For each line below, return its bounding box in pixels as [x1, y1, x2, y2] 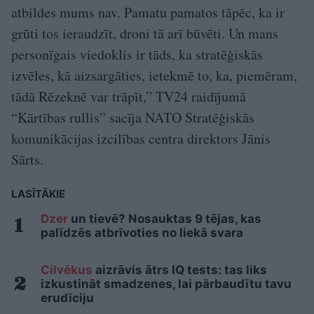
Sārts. [11, 150, 43, 170]
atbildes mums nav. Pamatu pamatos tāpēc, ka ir [11, 3, 285, 22]
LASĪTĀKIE [11, 187, 65, 201]
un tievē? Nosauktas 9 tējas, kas [68, 212, 261, 226]
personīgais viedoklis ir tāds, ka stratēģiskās [11, 45, 263, 64]
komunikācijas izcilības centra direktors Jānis [11, 129, 271, 149]
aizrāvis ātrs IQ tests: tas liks [93, 263, 267, 278]
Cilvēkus [41, 263, 93, 278]
